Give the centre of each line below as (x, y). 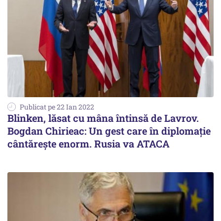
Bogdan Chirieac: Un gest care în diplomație (109, 131)
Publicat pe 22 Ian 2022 (57, 107)
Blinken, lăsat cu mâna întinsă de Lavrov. (103, 118)
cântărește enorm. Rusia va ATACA (89, 144)
